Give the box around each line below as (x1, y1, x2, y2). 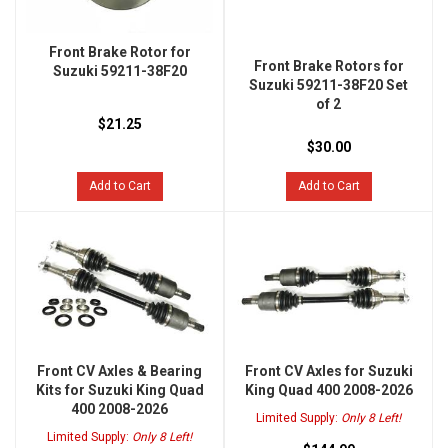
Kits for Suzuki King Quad (35, 382, 204, 399)
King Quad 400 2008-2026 (244, 382, 413, 399)
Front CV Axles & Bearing (37, 363, 202, 380)
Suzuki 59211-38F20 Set (249, 77, 408, 94)
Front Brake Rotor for (48, 44, 191, 61)
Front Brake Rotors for (253, 58, 404, 75)
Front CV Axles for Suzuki (244, 363, 413, 380)
